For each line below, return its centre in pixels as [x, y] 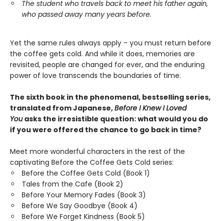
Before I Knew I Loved [150, 108]
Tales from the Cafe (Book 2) [73, 184]
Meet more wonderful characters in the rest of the [97, 151]
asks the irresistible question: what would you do [115, 119]
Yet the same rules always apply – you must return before [110, 43]
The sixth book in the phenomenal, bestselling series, [110, 97]
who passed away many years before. [87, 14]
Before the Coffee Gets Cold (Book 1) [86, 173]
